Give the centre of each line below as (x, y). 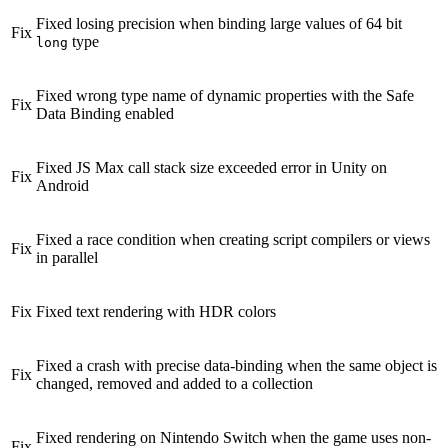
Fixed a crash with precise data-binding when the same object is (236, 365)
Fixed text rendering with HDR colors (156, 311)
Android (62, 185)
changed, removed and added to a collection (174, 383)
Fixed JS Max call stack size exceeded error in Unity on (211, 167)
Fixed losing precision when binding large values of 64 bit (219, 23)
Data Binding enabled (105, 113)
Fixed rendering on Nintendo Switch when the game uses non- (233, 437)
